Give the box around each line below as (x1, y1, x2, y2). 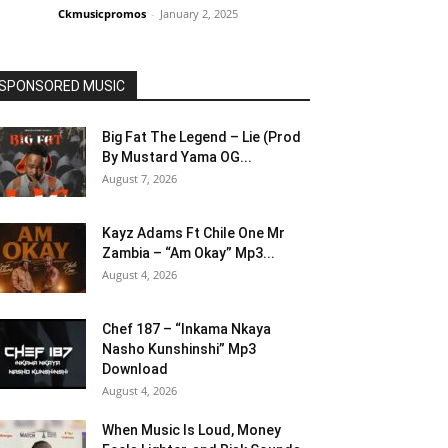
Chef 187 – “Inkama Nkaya (102, 321, 271, 338)
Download (102, 361, 168, 378)
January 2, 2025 (160, 6, 238, 22)
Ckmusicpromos (58, 6, 146, 22)
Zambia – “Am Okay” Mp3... (102, 245, 275, 262)
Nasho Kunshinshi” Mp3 (102, 341, 256, 358)
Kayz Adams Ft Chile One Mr (102, 225, 285, 242)
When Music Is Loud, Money (102, 422, 281, 439)
